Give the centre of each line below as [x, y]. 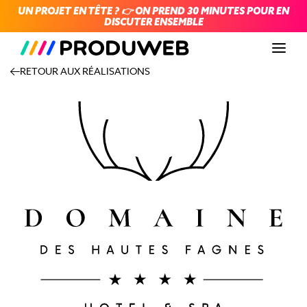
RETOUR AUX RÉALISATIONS [85, 71]
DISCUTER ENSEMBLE [153, 22]
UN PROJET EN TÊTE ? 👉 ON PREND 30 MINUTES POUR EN [153, 11]
